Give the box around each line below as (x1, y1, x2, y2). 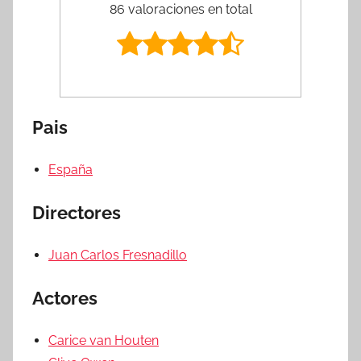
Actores (32, 287, 98, 309)
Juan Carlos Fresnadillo (48, 247, 187, 263)
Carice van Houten (48, 332, 159, 348)
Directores (32, 201, 121, 223)
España (48, 161, 93, 177)
